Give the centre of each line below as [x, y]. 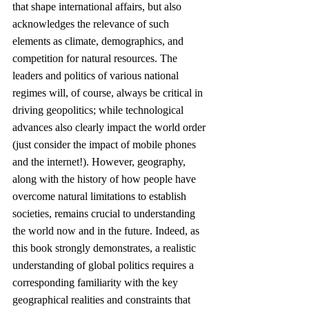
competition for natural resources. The [96, 59]
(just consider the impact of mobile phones [106, 145]
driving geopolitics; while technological [99, 110]
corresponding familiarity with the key [97, 283]
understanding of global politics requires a [104, 266]
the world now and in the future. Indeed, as [107, 231]
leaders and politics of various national [97, 76]
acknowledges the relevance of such [92, 24]
